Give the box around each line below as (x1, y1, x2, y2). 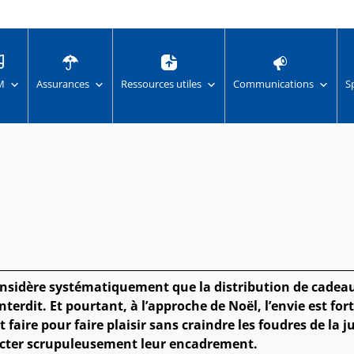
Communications (232, 77, 314, 92)
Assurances (36, 77, 89, 92)
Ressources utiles (120, 77, 201, 92)
